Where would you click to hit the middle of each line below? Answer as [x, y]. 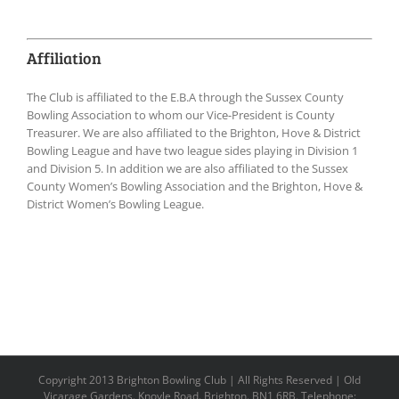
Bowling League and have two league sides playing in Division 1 [192, 150]
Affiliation [64, 57]
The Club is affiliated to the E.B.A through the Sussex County [185, 97]
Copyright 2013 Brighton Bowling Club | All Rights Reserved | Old [199, 379]
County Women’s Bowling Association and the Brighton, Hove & [195, 186]
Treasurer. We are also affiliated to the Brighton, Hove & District [194, 132]
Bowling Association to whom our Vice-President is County [181, 114]
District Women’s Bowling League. [115, 204]
